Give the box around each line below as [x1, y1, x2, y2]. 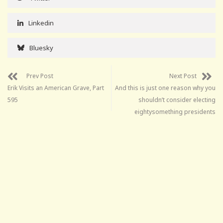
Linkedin [28, 18, 54, 27]
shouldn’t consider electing [138, 95, 216, 104]
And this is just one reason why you [115, 83, 216, 92]
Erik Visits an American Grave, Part [7, 83, 104, 92]
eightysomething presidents [134, 107, 216, 116]
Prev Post [26, 71, 53, 80]
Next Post [169, 71, 197, 80]
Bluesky [29, 43, 53, 52]
